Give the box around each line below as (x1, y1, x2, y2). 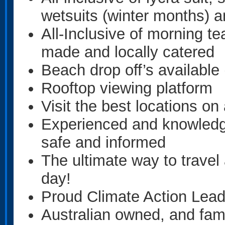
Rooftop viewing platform (41, 79, 212, 96)
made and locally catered (41, 43, 214, 60)
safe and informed (41, 134, 166, 151)
